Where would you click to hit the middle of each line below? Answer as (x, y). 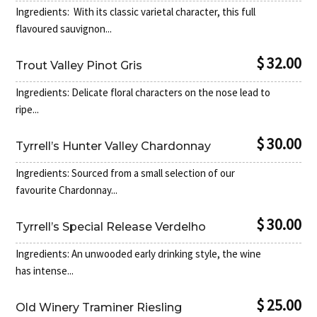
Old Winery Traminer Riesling (99, 308)
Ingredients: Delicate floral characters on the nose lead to (143, 93)
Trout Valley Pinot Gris (79, 66)
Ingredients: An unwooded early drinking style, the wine (139, 254)
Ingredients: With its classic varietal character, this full (136, 12)
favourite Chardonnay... (67, 190)
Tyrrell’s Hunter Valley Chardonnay (114, 146)
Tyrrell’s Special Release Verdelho (111, 227)
